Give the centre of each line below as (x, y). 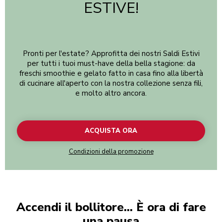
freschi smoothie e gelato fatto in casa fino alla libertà (111, 74)
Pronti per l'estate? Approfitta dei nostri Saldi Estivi (111, 54)
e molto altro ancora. (111, 93)
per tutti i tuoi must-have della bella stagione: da (111, 64)
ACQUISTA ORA (111, 131)
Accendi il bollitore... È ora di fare (111, 207)
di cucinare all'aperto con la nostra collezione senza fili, (111, 83)
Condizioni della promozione (111, 152)
